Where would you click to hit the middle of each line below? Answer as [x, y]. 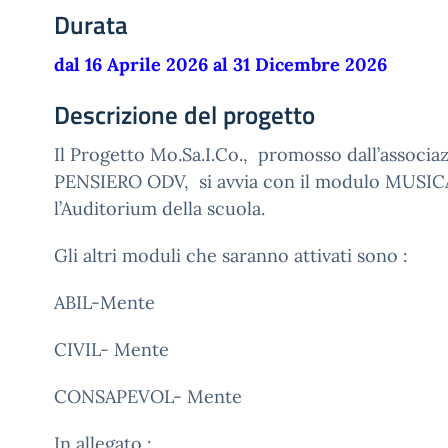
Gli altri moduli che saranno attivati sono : [231, 255]
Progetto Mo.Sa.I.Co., [164, 154]
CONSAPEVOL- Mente [148, 396]
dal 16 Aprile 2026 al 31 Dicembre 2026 [220, 64]
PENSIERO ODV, [124, 181]
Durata [91, 25]
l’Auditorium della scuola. [162, 208]
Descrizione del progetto [184, 115]
